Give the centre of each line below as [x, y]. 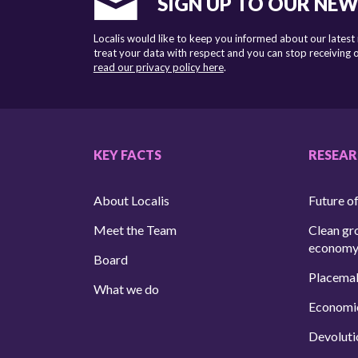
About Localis [131, 200]
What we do [126, 288]
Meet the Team [135, 229]
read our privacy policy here [158, 67]
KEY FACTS [127, 154]
